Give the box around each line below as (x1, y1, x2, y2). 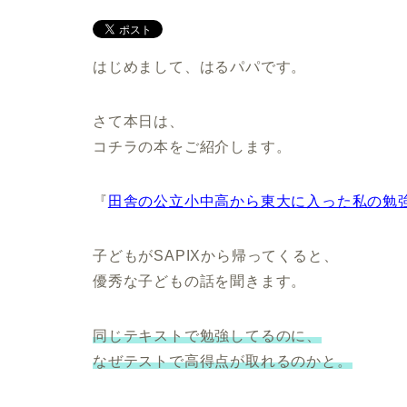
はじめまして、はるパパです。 (93, 58, 307, 74)
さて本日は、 (93, 113, 184, 129)
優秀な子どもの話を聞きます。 (93, 273, 307, 289)
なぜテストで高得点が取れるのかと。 (93, 352, 352, 369)
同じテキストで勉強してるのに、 (93, 327, 323, 343)
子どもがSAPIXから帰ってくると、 (93, 247, 339, 263)
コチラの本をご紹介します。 (93, 138, 292, 154)
